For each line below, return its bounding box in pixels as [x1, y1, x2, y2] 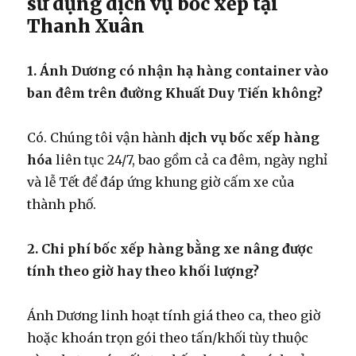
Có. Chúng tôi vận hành [27, 129, 180, 145]
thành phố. [27, 195, 97, 212]
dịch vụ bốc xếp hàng [179, 129, 320, 145]
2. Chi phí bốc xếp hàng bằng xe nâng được [27, 240, 314, 257]
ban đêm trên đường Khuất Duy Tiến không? [27, 84, 323, 101]
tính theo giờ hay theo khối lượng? [27, 262, 260, 279]
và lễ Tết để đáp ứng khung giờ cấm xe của [27, 173, 295, 190]
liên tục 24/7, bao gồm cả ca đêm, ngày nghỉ [52, 151, 328, 168]
